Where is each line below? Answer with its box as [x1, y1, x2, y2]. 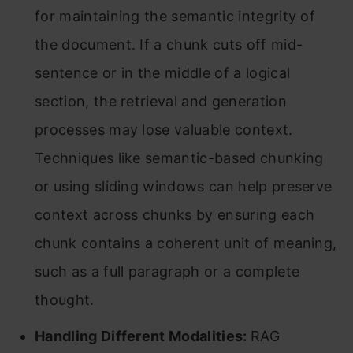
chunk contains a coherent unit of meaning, [35, 235, 337, 251]
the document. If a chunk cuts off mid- [35, 36, 303, 53]
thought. [35, 292, 95, 308]
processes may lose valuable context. [35, 121, 293, 138]
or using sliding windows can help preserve [35, 178, 333, 195]
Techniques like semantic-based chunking [35, 150, 324, 166]
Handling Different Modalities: [35, 328, 251, 344]
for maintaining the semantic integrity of [35, 8, 316, 24]
